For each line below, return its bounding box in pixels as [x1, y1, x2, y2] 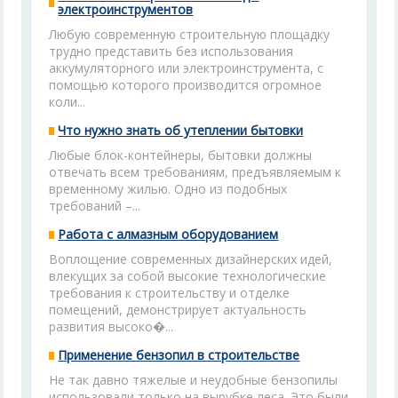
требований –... [49, 197, 141, 214]
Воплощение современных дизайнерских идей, [49, 251, 333, 267]
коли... [49, 93, 86, 110]
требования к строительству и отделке [49, 284, 291, 301]
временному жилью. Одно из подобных [49, 180, 288, 197]
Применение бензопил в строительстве [58, 346, 300, 363]
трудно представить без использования [49, 43, 294, 60]
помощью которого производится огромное [49, 76, 322, 93]
